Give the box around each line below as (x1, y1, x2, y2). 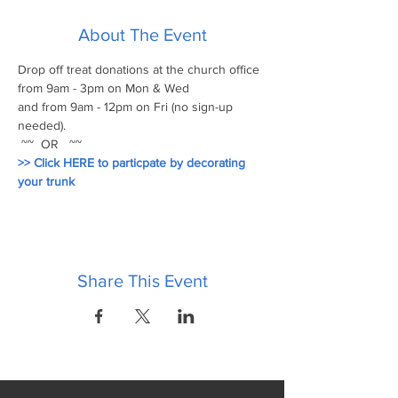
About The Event (77, 25, 207, 44)
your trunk (18, 174, 75, 188)
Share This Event (76, 271, 208, 291)
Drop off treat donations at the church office (18, 62, 263, 76)
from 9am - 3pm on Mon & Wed (18, 81, 193, 95)
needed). (18, 118, 66, 132)
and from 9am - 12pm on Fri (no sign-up (18, 99, 236, 114)
